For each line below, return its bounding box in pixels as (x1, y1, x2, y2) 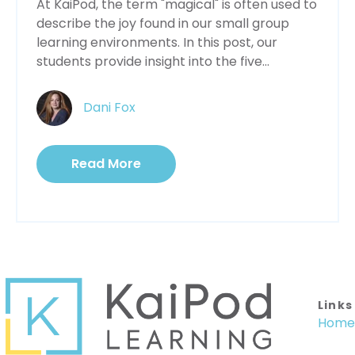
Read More (71, 155, 141, 174)
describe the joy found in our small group (36, 14, 289, 33)
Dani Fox (83, 98, 136, 117)
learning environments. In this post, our (36, 33, 277, 52)
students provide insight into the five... (36, 52, 269, 71)
